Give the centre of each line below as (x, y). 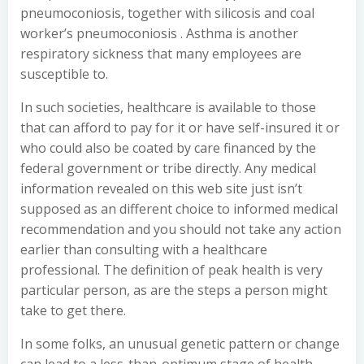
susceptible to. (64, 74)
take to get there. (73, 310)
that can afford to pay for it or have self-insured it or (180, 128)
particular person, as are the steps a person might (174, 290)
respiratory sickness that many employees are (161, 54)
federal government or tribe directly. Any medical (168, 168)
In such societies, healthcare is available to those (168, 107)
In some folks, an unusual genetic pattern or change (180, 344)
